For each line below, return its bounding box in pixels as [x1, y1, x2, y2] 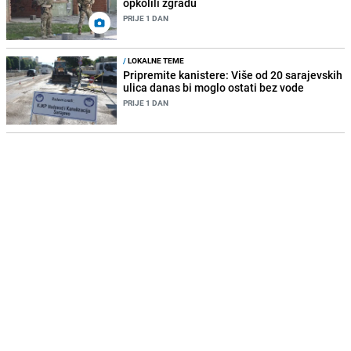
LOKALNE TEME [126, 55, 185, 67]
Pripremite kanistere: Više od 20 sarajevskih [123, 67, 343, 83]
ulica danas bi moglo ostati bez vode [123, 80, 305, 96]
